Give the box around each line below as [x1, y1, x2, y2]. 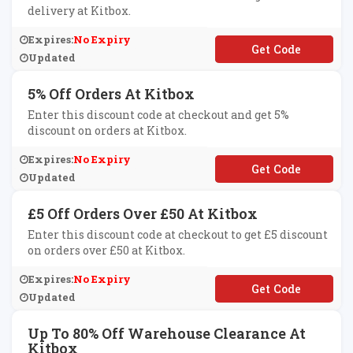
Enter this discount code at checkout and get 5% [28, 107, 289, 122]
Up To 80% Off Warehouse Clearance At [28, 324, 306, 343]
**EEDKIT [247, 41, 302, 57]
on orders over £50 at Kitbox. [28, 243, 185, 258]
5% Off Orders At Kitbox [28, 84, 195, 103]
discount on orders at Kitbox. [28, 123, 187, 138]
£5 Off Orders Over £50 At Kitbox [28, 204, 258, 223]
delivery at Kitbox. [28, 3, 131, 18]
